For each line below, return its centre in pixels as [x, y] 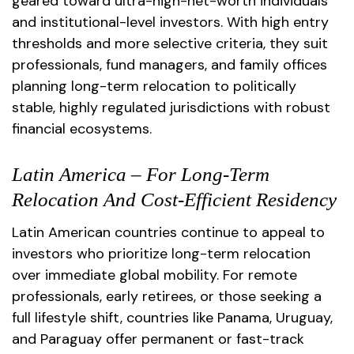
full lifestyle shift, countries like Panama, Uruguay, [172, 317]
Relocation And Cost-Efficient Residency [174, 200]
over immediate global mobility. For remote [154, 275]
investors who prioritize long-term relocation [161, 253]
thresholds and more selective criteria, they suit [170, 43]
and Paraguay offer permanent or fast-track [158, 339]
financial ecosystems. [82, 129]
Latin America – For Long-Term [141, 174]
